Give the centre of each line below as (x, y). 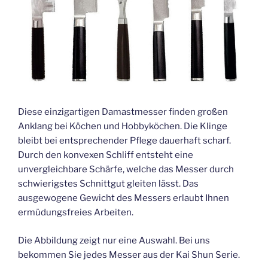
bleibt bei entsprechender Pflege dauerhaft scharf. (124, 141)
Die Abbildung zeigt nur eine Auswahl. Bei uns (114, 240)
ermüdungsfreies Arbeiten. (76, 213)
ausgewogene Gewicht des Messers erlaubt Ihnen (124, 198)
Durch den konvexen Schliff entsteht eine (106, 155)
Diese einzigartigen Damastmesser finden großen (123, 112)
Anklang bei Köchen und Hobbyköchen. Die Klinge (123, 127)
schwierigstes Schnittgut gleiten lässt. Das (108, 184)
